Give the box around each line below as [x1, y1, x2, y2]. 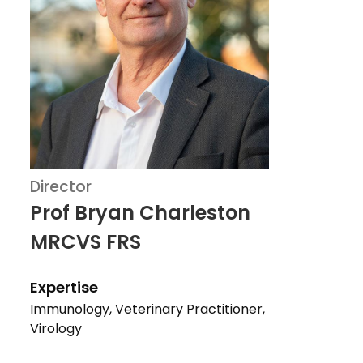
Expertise [30, 276, 98, 297]
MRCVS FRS [30, 228, 141, 255]
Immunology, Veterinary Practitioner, [30, 299, 265, 318]
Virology [30, 318, 82, 338]
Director [30, 175, 92, 198]
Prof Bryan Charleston [30, 199, 250, 226]
